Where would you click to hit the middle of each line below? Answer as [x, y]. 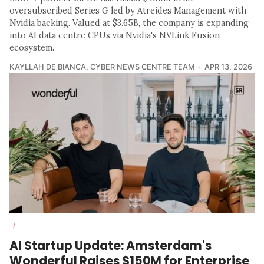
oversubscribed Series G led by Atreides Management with [128, 11]
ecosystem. [32, 48]
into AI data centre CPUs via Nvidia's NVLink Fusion [115, 36]
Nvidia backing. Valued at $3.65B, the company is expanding [129, 23]
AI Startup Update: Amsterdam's [110, 245]
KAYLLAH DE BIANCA [48, 67]
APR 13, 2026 [228, 67]
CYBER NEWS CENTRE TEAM [142, 67]
